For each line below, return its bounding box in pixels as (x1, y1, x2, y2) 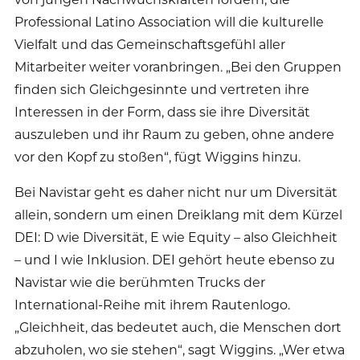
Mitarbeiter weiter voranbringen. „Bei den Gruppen (14, 57, 342, 75)
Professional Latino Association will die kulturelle (14, 12, 324, 30)
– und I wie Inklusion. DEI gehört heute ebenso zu (14, 250, 335, 268)
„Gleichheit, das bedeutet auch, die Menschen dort (14, 317, 342, 335)
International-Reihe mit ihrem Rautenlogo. (14, 295, 290, 313)
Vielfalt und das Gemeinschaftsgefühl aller (14, 35, 285, 52)
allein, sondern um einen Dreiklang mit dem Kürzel (14, 205, 342, 223)
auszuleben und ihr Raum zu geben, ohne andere (14, 125, 334, 142)
